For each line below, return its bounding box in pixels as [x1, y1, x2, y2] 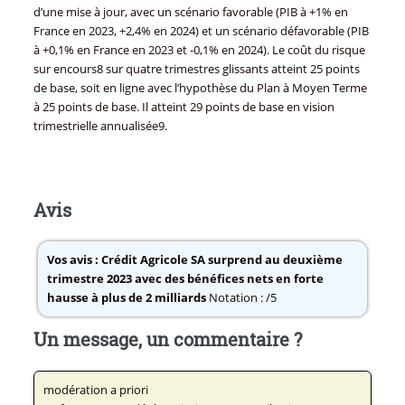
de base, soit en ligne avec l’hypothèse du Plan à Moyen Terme [33, 80, 367, 97]
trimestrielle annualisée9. [33, 118, 167, 135]
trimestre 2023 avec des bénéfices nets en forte [46, 269, 324, 287]
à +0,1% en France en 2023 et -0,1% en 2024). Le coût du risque [33, 42, 365, 59]
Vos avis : [46, 250, 101, 268]
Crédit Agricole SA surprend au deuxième [100, 250, 343, 268]
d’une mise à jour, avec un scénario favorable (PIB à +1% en [33, 4, 348, 21]
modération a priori [42, 381, 148, 398]
